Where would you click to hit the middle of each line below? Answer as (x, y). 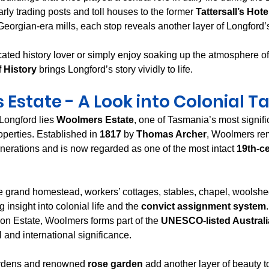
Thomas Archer (171, 134)
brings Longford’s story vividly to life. (115, 70)
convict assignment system (204, 207)
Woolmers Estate (95, 120)
